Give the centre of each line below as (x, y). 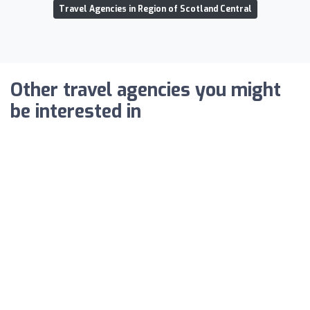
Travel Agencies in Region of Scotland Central (155, 9)
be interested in (76, 112)
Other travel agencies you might (146, 90)
